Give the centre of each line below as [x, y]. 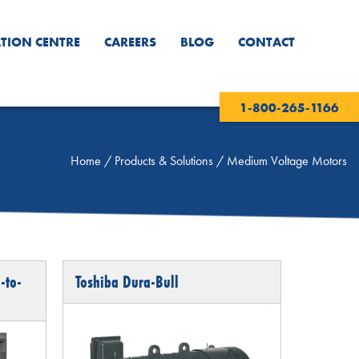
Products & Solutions [164, 160]
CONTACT [266, 42]
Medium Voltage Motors [287, 160]
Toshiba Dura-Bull [127, 282]
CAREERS [130, 42]
